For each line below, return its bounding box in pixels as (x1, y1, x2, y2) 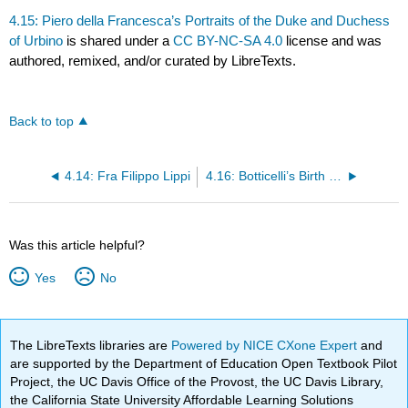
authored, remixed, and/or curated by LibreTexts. (9, 53, 297, 69)
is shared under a (63, 33, 174, 49)
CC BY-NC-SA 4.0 (173, 33, 283, 49)
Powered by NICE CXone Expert (171, 338, 362, 352)
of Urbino (9, 33, 64, 49)
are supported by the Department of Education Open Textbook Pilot (10, 356, 398, 371)
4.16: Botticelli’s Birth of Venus (329, 169, 342, 184)
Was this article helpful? (9, 238, 146, 253)
